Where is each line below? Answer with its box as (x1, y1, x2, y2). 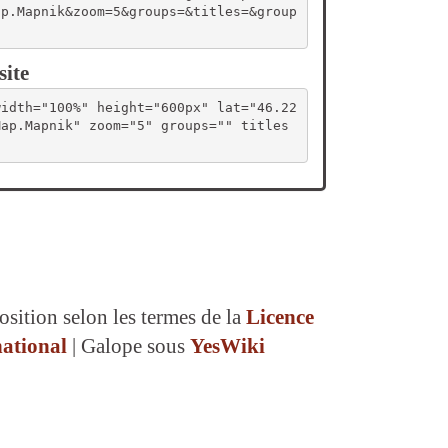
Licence (245, 305, 314, 330)
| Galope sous (66, 334, 190, 359)
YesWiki (189, 334, 265, 359)
